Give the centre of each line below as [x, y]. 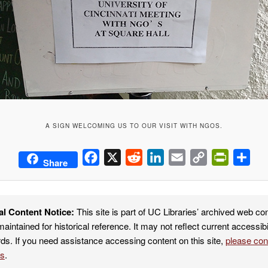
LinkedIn [182, 157]
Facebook [120, 157]
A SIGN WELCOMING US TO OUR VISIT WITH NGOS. [134, 125]
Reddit [156, 157]
